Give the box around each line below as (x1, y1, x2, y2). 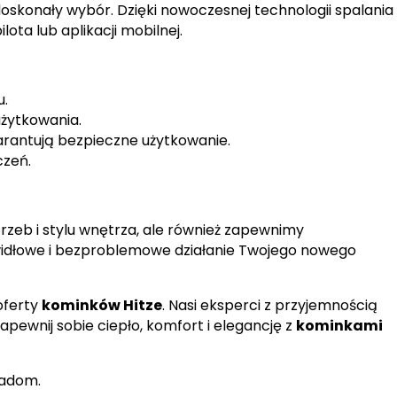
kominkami (295, 315, 383, 337)
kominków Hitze (41, 295, 162, 316)
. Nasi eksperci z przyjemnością (161, 295, 378, 316)
